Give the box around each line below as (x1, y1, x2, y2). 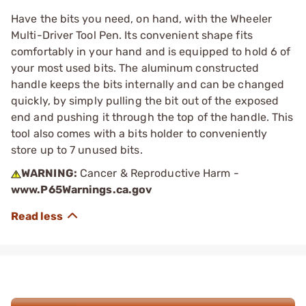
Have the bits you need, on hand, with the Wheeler (11, 12, 272, 25)
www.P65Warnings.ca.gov (11, 183, 153, 196)
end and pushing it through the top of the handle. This (11, 111, 294, 124)
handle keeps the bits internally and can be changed (11, 78, 285, 91)
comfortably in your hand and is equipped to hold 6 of (11, 45, 291, 58)
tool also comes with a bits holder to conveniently (11, 127, 268, 140)
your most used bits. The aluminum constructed (11, 61, 260, 74)
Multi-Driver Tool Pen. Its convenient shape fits (11, 29, 253, 42)
